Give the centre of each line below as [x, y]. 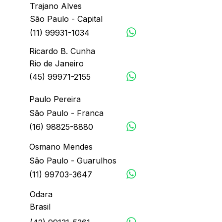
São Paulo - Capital [66, 19]
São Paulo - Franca [66, 113]
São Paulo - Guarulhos [73, 161]
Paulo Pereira [55, 99]
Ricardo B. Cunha [62, 51]
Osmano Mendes [61, 147]
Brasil [40, 207]
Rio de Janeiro [56, 63]
